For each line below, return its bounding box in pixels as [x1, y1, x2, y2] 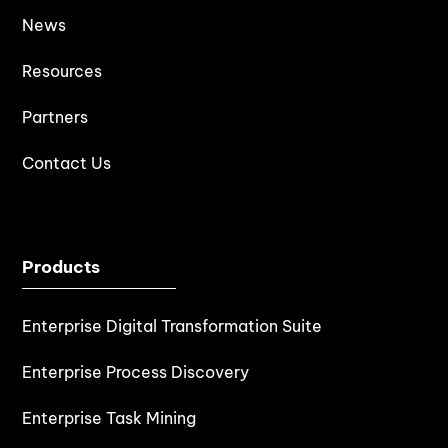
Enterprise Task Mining [22, 407, 197, 428]
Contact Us [22, 152, 112, 173]
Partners [22, 106, 89, 127]
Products [22, 255, 101, 278]
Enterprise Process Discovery [22, 361, 250, 382]
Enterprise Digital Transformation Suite [22, 315, 323, 336]
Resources [22, 60, 103, 81]
